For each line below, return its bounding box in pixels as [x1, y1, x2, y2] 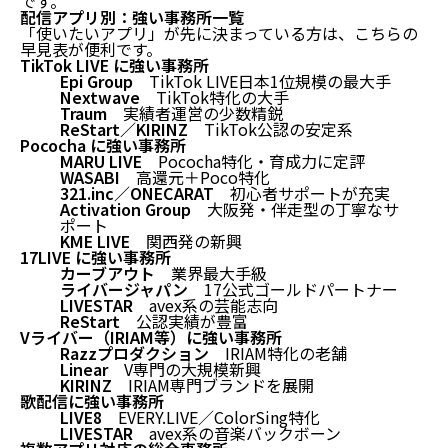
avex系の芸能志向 [133, 292, 278, 317]
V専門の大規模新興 [108, 356, 261, 381]
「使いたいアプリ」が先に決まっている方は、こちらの [20, 20, 418, 45]
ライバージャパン [60, 276, 188, 301]
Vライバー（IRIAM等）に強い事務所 [20, 324, 282, 349]
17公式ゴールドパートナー [188, 276, 398, 301]
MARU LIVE [60, 148, 142, 173]
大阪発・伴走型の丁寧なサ [191, 196, 399, 221]
